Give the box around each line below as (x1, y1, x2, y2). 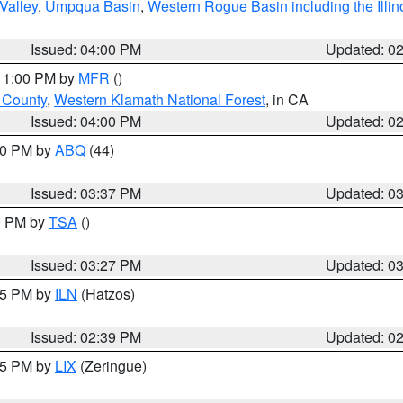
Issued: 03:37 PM (31, 183, 142, 203)
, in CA (265, 89, 309, 110)
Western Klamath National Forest (54, 89, 265, 110)
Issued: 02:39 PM (31, 327, 142, 347)
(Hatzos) (77, 283, 135, 304)
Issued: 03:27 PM (31, 255, 142, 275)
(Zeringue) (76, 355, 147, 376)
